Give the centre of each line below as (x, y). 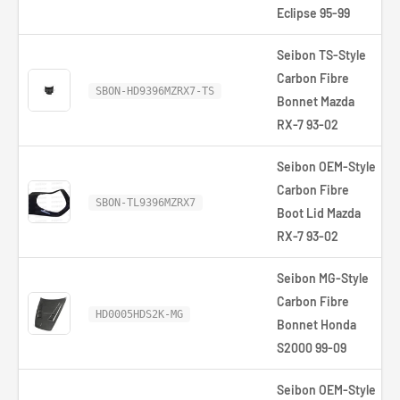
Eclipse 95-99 (313, 13)
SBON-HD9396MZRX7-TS (155, 91)
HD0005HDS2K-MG (139, 314)
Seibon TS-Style (321, 55)
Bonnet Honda (317, 325)
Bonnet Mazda (316, 101)
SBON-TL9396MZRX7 (146, 203)
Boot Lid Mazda (319, 213)
